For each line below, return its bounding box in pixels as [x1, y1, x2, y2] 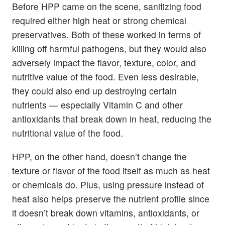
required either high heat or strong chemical [12, 14, 186, 27]
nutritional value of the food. [12, 127, 123, 140]
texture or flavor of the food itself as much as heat [12, 164, 210, 177]
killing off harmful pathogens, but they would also [12, 42, 206, 55]
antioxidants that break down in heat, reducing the [12, 113, 211, 126]
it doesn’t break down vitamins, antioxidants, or [12, 206, 199, 219]
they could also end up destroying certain [12, 84, 177, 97]
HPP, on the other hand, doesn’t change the [12, 150, 187, 163]
